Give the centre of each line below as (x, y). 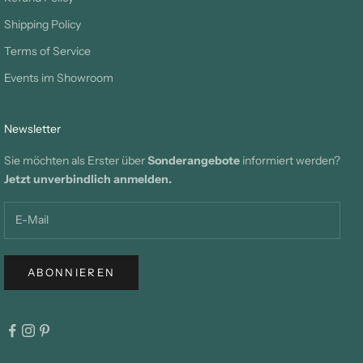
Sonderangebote (194, 160)
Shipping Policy (43, 24)
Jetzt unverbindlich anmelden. (88, 179)
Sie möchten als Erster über (76, 160)
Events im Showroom (59, 77)
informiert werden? (290, 160)
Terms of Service (47, 51)
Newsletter (32, 128)
